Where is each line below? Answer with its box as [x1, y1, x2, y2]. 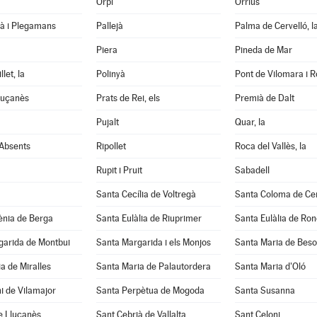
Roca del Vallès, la [234, 141, 306, 151]
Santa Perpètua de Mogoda [96, 285, 204, 296]
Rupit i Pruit [96, 165, 142, 175]
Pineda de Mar [234, 45, 292, 55]
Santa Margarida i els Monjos [96, 237, 211, 248]
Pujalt [96, 117, 119, 127]
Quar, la [234, 117, 265, 127]
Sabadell [234, 165, 270, 175]
